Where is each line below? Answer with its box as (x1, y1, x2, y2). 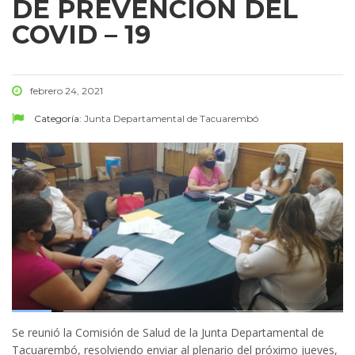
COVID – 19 (12, 18, 151, 50)
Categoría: (32, 112, 84, 124)
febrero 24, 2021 (30, 84, 103, 97)
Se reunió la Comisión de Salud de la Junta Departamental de (12, 324, 324, 340)
